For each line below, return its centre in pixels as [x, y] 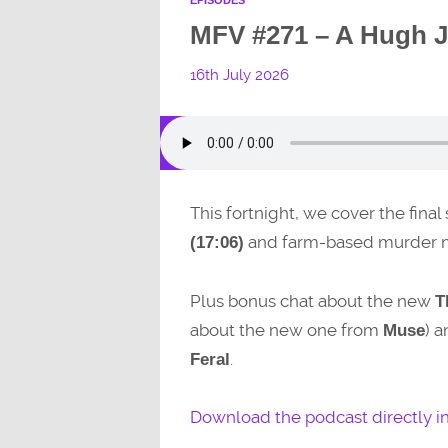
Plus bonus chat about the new [312, 300]
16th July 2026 [239, 74]
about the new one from [286, 329]
